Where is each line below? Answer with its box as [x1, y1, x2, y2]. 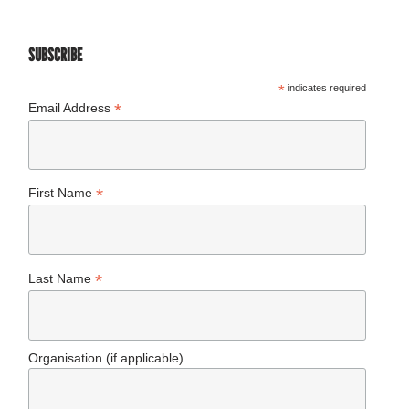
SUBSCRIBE [28, 43, 83, 66]
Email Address [28, 100, 115, 115]
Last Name [28, 270, 96, 286]
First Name [28, 185, 97, 201]
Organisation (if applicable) [28, 351, 184, 366]
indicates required [285, 81, 367, 93]
